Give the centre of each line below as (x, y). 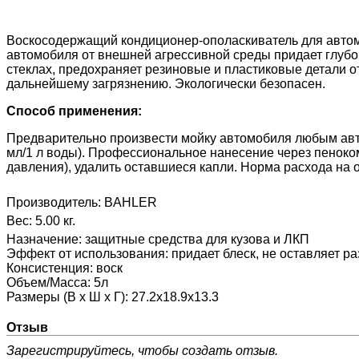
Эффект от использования (86, 254)
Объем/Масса (47, 283)
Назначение (42, 240)
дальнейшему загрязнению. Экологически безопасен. (166, 84)
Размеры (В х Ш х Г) (66, 297)
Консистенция (48, 268)
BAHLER (131, 203)
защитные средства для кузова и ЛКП (197, 240)
